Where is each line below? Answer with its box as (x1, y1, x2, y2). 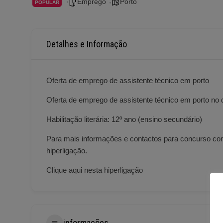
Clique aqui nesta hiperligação (46, 165, 143, 174)
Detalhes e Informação (46, 38, 127, 49)
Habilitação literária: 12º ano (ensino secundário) (46, 114, 202, 123)
